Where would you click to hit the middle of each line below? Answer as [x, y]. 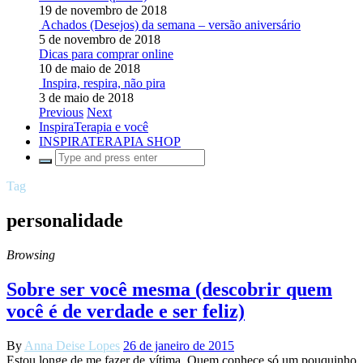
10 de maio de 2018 [90, 68]
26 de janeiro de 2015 [179, 345]
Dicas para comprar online [106, 54]
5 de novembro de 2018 [100, 39]
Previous [61, 112]
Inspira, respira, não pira [104, 83]
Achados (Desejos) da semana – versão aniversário [171, 25]
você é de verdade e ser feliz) [126, 311]
